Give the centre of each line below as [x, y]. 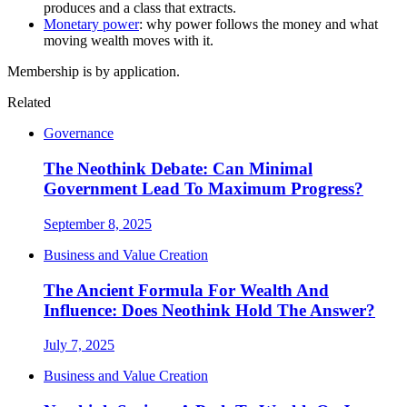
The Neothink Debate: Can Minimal [178, 169]
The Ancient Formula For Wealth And [186, 290]
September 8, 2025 [98, 223]
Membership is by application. [94, 72]
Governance [79, 134]
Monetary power [91, 25]
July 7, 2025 [79, 345]
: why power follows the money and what [258, 25]
